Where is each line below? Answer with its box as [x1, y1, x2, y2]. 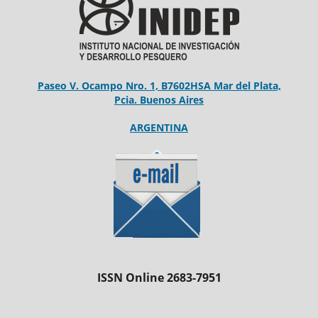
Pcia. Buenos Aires [114, 93, 204, 107]
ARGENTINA [130, 120, 188, 134]
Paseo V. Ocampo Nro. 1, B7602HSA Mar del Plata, [37, 79, 281, 93]
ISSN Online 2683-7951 [97, 269, 221, 285]
